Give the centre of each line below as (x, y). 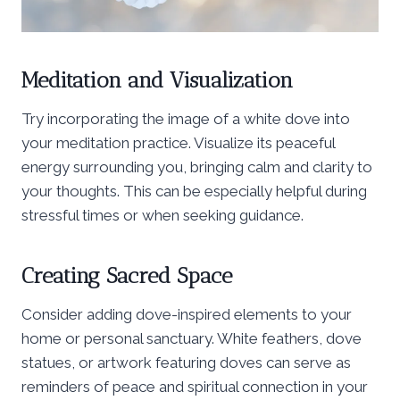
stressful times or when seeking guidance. (162, 215)
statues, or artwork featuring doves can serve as (186, 362)
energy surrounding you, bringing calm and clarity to (197, 167)
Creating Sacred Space (127, 275)
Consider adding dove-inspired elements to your (187, 314)
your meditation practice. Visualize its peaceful (178, 142)
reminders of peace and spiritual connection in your (195, 386)
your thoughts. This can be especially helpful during (194, 191)
